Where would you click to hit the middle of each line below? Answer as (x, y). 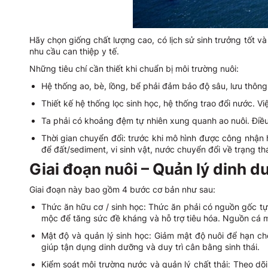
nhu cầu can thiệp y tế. (74, 51)
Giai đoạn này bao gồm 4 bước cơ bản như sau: (122, 189)
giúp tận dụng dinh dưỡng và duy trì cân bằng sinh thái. (150, 247)
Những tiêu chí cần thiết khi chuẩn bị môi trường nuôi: (134, 68)
